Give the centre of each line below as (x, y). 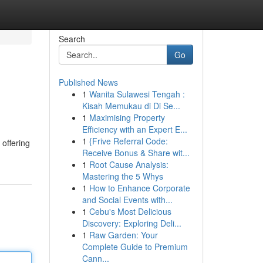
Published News (88, 82)
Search (72, 39)
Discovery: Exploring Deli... (131, 223)
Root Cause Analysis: (129, 164)
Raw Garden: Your (123, 235)
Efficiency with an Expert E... (134, 129)
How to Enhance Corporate (139, 188)
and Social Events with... (127, 200)
